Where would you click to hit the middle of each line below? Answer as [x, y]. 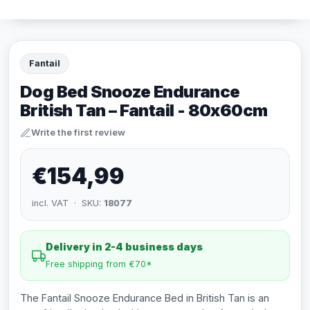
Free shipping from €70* [99, 264]
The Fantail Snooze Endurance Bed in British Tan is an [145, 298]
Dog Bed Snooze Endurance [130, 92]
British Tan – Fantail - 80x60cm [144, 110]
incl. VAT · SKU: [68, 203]
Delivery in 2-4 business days [124, 247]
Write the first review [78, 132]
